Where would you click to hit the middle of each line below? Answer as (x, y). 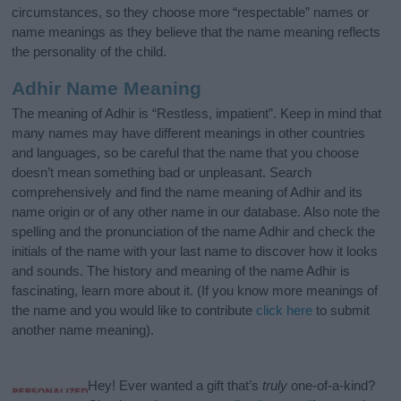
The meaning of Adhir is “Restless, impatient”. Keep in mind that (197, 114)
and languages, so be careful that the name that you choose (186, 153)
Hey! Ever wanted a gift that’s (175, 386)
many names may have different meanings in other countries (189, 133)
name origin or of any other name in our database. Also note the (196, 212)
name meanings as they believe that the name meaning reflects (196, 31)
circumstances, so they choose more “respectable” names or (191, 12)
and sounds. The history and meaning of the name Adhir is (181, 271)
